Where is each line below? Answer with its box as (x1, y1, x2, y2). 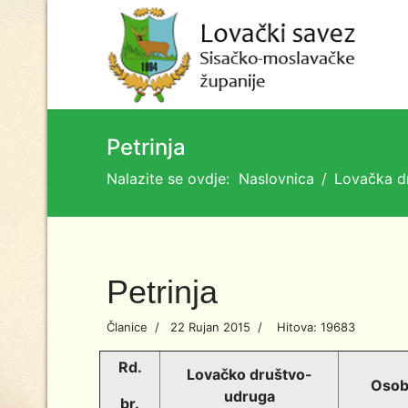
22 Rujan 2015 (170, 320, 250, 334)
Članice (107, 320, 148, 334)
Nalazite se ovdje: (107, 169, 239, 188)
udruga (223, 387, 275, 405)
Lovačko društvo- (186, 365, 312, 383)
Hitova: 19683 (277, 320, 355, 334)
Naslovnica (239, 169, 314, 188)
